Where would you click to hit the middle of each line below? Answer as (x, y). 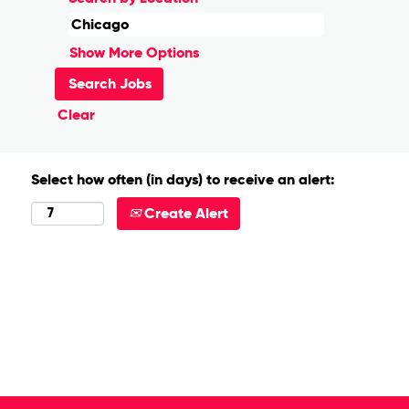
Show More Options (134, 52)
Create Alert (184, 213)
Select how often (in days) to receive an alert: (183, 179)
